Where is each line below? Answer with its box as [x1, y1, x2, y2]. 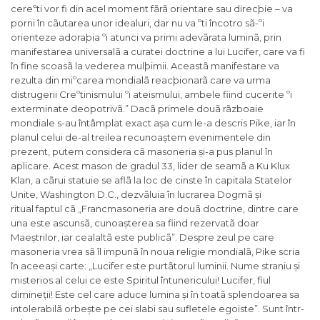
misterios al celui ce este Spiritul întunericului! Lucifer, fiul [11, 274, 271, 286]
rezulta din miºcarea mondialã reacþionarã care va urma [11, 74, 271, 86]
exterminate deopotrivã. [11, 103, 125, 115]
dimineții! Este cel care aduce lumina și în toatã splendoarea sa [11, 289, 299, 301]
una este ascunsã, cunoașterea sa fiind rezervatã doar [11, 217, 259, 229]
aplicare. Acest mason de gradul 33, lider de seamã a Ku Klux [11, 160, 290, 172]
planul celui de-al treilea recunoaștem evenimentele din [11, 131, 271, 144]
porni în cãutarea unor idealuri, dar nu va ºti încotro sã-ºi [11, 17, 264, 29]
